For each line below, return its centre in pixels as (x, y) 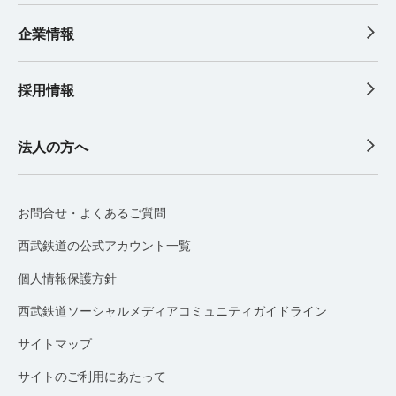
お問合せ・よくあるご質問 (92, 213)
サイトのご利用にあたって (92, 376)
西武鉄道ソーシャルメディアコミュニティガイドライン (172, 311)
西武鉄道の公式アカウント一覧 (104, 245)
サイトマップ (55, 343)
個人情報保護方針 (67, 278)
